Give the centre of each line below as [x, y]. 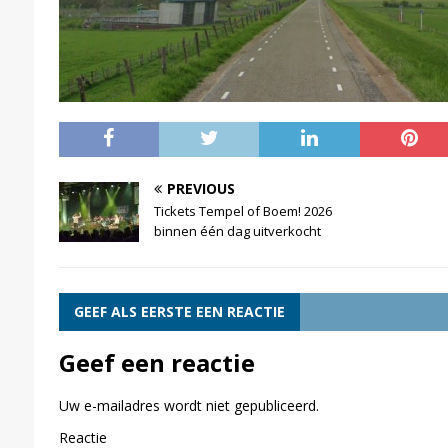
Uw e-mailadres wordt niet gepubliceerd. [188, 405]
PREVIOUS [200, 188]
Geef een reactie [156, 362]
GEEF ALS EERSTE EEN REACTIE [179, 311]
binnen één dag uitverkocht [237, 230]
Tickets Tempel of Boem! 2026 [242, 210]
